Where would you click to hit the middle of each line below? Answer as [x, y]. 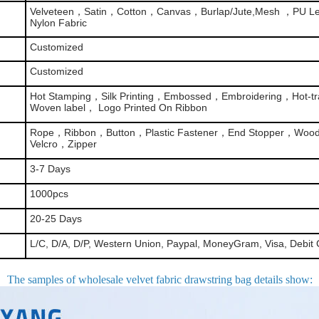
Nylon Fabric [58, 23]
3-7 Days [50, 169]
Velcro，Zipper [63, 144]
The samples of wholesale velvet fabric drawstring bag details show [158, 279]
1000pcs [49, 194]
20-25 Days [56, 219]
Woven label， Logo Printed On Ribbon [119, 108]
